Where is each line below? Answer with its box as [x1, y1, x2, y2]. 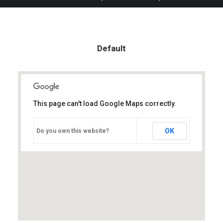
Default [97, 43, 126, 53]
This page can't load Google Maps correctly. [33, 99, 176, 108]
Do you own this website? [36, 127, 109, 134]
